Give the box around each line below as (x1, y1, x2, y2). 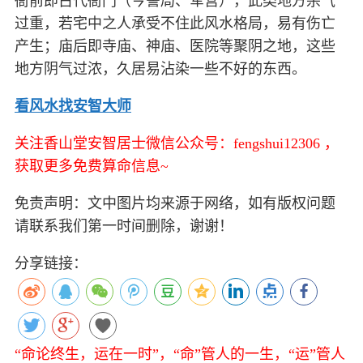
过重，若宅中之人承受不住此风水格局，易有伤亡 (15, 15, 335, 32)
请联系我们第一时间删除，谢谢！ (15, 217, 233, 234)
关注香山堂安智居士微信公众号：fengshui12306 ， (15, 135, 339, 152)
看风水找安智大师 (15, 97, 131, 114)
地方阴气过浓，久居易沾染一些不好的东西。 (15, 60, 306, 77)
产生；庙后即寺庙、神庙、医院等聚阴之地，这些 (15, 37, 335, 54)
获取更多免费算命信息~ (15, 157, 169, 174)
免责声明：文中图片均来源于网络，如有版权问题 (15, 194, 335, 211)
